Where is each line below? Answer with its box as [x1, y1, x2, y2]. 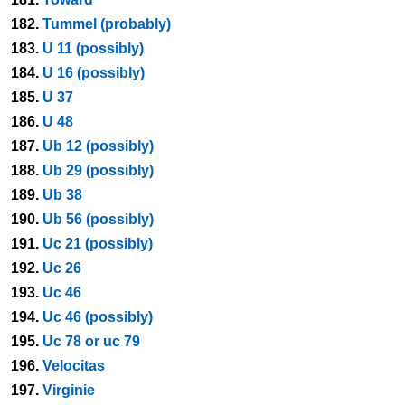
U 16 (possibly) [42, 65, 145, 80]
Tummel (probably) [42, 16, 171, 32]
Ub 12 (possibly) [42, 138, 154, 154]
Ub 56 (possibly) [42, 212, 154, 227]
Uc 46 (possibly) [42, 309, 153, 325]
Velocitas [42, 358, 105, 373]
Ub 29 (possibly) [42, 163, 154, 178]
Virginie [42, 382, 95, 398]
